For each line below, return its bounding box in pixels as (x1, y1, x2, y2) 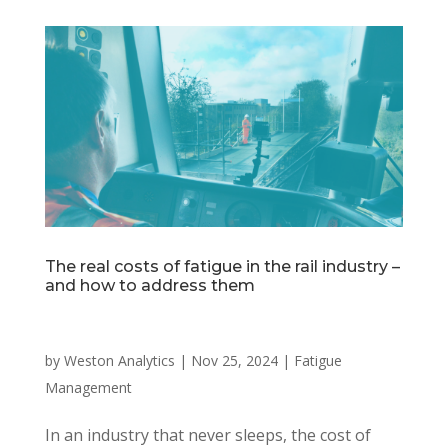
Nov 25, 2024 (190, 351, 278, 371)
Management (44, 378, 132, 398)
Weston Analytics (63, 351, 175, 371)
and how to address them (44, 276, 255, 296)
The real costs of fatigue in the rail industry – (44, 257, 400, 277)
